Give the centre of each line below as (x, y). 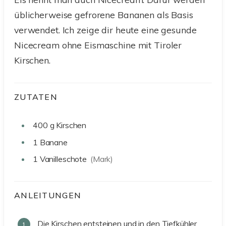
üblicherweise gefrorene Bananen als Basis (104, 15)
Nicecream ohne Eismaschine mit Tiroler (98, 45)
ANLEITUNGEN (49, 195)
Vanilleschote (63, 159)
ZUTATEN (36, 97)
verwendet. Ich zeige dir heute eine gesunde (105, 30)
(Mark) (102, 159)
